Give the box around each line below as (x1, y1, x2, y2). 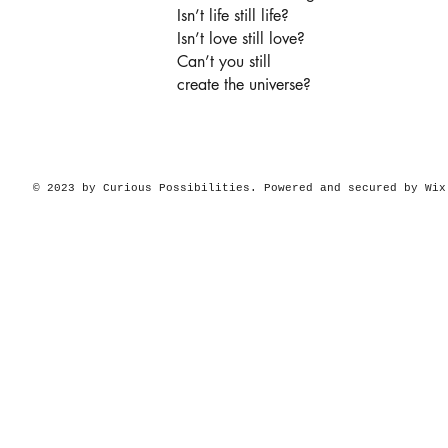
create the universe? (177, 74, 311, 95)
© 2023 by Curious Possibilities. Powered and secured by (33, 182, 425, 194)
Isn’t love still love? (177, 28, 305, 49)
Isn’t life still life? (177, 5, 289, 26)
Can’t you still (177, 51, 271, 72)
